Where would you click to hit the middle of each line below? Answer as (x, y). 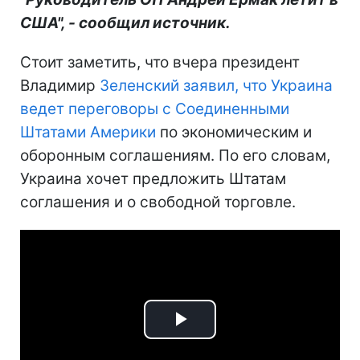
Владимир (60, 85)
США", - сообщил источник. (125, 22)
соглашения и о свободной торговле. (158, 202)
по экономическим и (234, 132)
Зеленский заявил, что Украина (216, 85)
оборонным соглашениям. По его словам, (175, 155)
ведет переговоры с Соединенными (155, 108)
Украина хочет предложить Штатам (153, 178)
